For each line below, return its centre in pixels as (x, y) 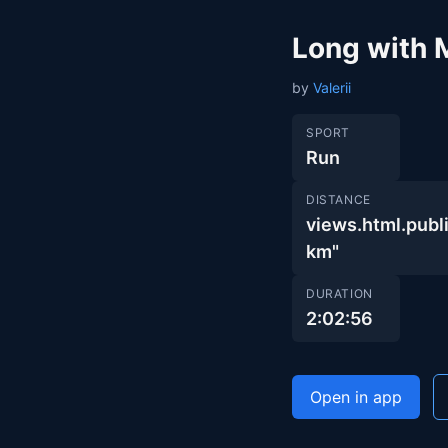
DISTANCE (338, 199)
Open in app (356, 397)
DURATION (339, 293)
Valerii (332, 87)
